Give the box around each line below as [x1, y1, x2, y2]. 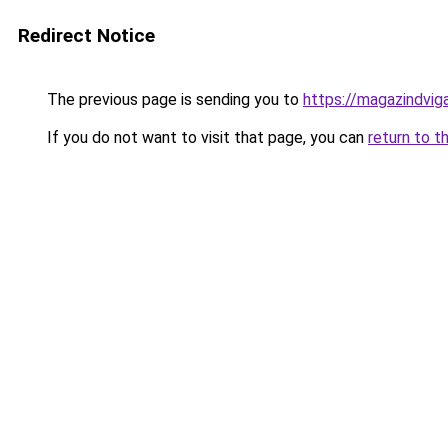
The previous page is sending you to [43, 90, 303, 109]
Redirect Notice [18, 24, 155, 47]
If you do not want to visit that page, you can [43, 128, 368, 147]
